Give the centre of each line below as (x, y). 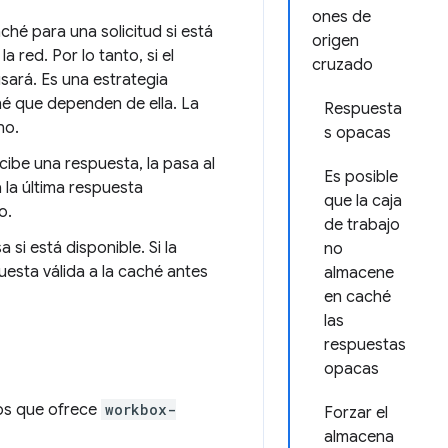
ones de (341, 17)
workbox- (140, 409)
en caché (357, 297)
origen (335, 41)
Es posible (361, 177)
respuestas (365, 345)
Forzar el (356, 413)
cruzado (342, 65)
